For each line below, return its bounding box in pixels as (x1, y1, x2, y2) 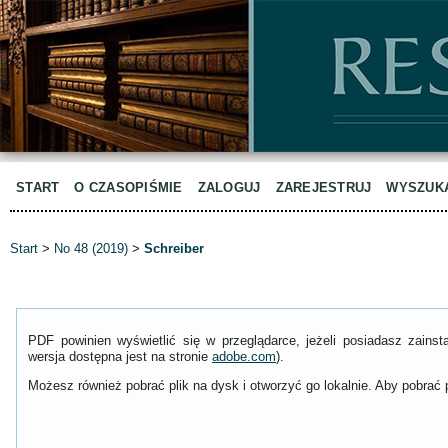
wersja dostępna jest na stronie (28, 349, 212, 365)
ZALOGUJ (197, 180, 261, 195)
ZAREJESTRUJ (275, 180, 372, 195)
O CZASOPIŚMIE (74, 180, 183, 195)
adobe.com (212, 349, 276, 365)
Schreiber (144, 241, 204, 257)
